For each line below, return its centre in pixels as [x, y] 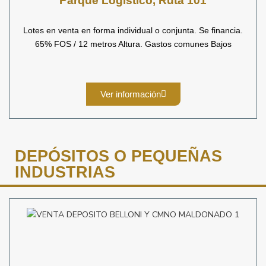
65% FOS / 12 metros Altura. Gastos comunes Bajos [133, 44]
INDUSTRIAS [65, 172]
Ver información [130, 94]
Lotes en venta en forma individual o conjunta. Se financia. [133, 30]
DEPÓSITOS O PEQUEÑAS [118, 156]
